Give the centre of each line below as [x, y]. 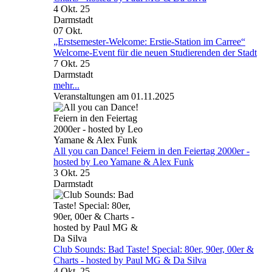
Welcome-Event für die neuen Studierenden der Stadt [155, 52]
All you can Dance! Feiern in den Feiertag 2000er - [151, 151]
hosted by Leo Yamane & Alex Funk [124, 161]
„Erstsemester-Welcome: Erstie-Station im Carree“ [149, 41]
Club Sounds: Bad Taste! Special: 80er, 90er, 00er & [154, 249]
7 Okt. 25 [72, 63]
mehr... [66, 85]
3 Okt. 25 [72, 172]
